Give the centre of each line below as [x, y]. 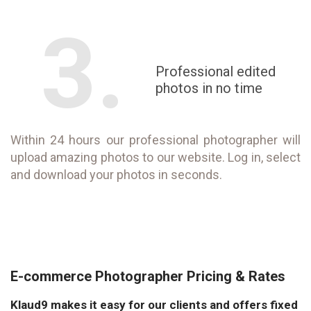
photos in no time [209, 89]
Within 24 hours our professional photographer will [155, 140]
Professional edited [216, 72]
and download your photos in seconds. [116, 174]
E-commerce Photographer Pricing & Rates [148, 276]
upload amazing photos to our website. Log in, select [155, 157]
